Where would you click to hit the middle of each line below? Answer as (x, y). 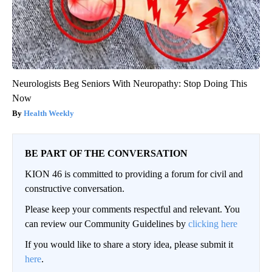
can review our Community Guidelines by (107, 223)
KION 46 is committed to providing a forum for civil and (134, 174)
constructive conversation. (75, 188)
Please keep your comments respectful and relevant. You (132, 209)
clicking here (213, 223)
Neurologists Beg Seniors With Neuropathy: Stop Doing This (130, 83)
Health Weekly (49, 113)
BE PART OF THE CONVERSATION (106, 153)
